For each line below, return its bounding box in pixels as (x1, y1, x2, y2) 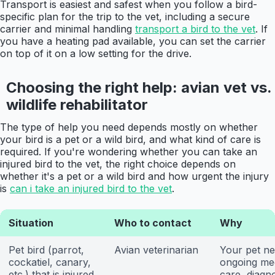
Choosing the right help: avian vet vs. (6, 79, 271, 97)
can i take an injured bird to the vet (10, 182, 172, 195)
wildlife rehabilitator (6, 96, 148, 114)
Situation (9, 217, 53, 230)
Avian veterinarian (114, 244, 198, 257)
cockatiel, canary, (9, 256, 91, 269)
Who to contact (114, 217, 192, 230)
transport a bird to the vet (135, 23, 255, 36)
